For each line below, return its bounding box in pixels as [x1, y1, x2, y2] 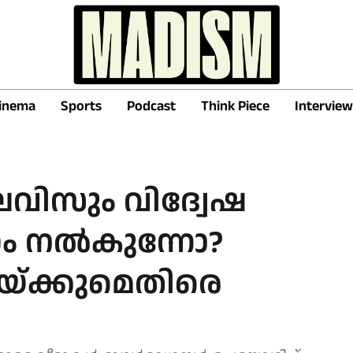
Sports [61, 95, 102, 116]
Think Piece [201, 95, 269, 116]
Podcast [127, 95, 176, 116]
